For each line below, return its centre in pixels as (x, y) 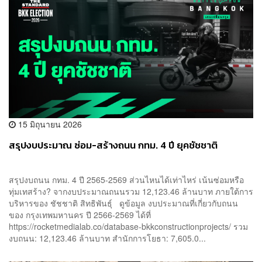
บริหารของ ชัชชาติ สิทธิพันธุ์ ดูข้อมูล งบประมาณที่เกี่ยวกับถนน (123, 203)
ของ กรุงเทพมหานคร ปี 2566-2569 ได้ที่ (80, 214)
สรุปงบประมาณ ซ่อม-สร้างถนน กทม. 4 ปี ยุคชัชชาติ (113, 145)
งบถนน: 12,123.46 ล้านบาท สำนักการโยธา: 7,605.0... (107, 238)
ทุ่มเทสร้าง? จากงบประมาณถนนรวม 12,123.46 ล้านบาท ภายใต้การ (131, 191)
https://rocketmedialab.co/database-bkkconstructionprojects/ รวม (128, 226)
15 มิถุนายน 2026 (49, 124)
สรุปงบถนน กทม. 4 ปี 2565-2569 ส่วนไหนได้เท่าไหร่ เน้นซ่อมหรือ (126, 179)
